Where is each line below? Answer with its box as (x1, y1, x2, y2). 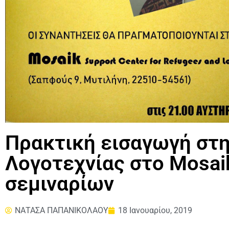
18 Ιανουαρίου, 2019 (118, 205, 192, 215)
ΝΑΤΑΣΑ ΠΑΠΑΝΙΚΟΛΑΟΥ (15, 205, 108, 215)
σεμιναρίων (5, 171, 114, 196)
